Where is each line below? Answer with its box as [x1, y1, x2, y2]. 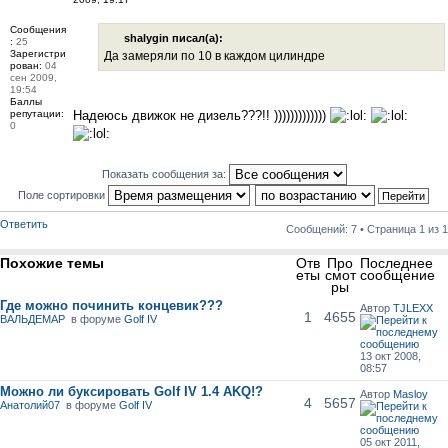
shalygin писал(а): [124, 32, 224, 45]
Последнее [359, 254, 433, 271]
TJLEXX [392, 301, 433, 314]
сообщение [359, 266, 435, 283]
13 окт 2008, [359, 349, 421, 362]
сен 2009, [10, 71, 58, 83]
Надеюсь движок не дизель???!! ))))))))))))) [73, 108, 331, 124]
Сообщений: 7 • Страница [286, 223, 419, 236]
